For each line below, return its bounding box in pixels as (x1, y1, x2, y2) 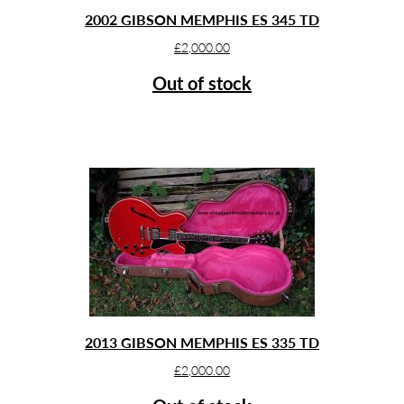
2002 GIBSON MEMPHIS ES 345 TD (85, 10, 319, 28)
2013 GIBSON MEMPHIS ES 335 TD (85, 333, 319, 351)
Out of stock (152, 71, 252, 94)
